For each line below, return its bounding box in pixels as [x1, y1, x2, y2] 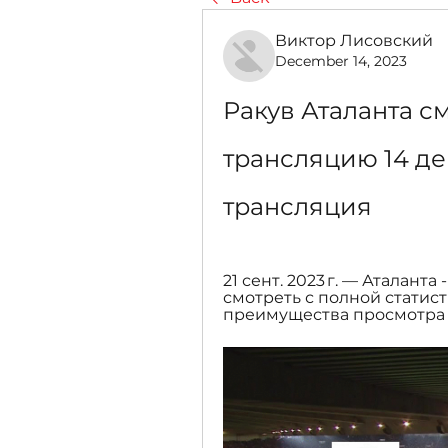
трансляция [223, 192, 372, 221]
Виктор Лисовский [275, 31, 433, 50]
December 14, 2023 [275, 52, 407, 70]
